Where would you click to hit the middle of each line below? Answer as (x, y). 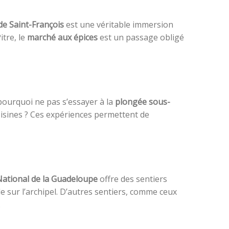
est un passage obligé (141, 38)
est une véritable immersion (119, 25)
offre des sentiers (132, 179)
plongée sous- (143, 102)
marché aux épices (62, 38)
